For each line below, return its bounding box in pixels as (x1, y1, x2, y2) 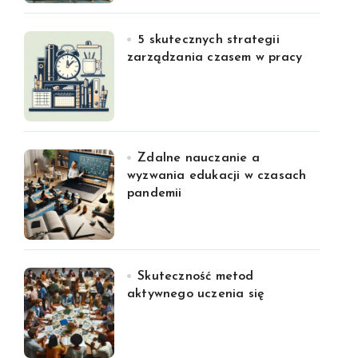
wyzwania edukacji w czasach (127, 169, 307, 182)
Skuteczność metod (137, 270, 254, 283)
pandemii (127, 187, 182, 200)
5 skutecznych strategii (137, 34, 280, 46)
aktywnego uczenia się (127, 288, 265, 300)
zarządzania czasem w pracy (127, 51, 303, 64)
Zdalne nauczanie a (137, 152, 260, 165)
